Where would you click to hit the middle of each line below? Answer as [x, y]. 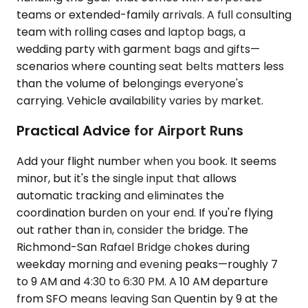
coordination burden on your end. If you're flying [145, 212]
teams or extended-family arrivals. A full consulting [154, 14]
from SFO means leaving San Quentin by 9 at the [147, 298]
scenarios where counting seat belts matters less [150, 66]
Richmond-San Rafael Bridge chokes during [133, 247]
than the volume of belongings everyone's [130, 83]
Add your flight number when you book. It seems [146, 161]
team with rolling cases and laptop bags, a [131, 32]
